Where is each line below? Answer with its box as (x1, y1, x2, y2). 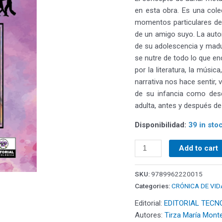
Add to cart (179, 143, 219, 153)
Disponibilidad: (135, 120, 186, 129)
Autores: (135, 211, 165, 220)
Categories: (135, 182, 171, 190)
